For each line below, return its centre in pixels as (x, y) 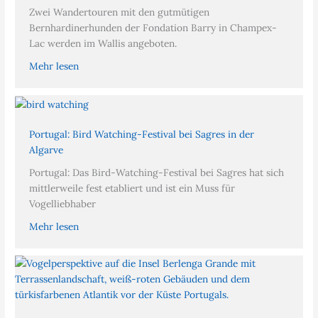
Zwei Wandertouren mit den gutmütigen (120, 12)
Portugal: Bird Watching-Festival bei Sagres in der (142, 134)
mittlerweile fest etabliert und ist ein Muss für (132, 188)
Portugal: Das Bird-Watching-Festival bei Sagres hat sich (157, 172)
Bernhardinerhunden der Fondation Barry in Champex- (153, 28)
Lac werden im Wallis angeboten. (103, 44)
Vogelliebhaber (63, 204)
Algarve (46, 150)
